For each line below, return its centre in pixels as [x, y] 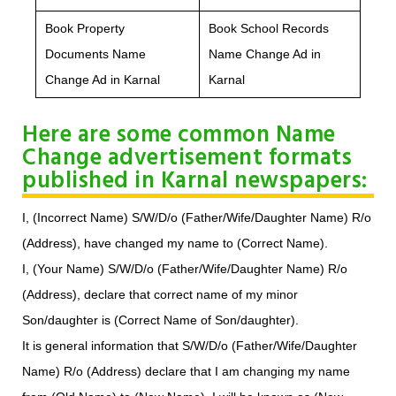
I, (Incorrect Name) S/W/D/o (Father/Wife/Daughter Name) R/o [197, 218]
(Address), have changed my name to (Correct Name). [175, 244]
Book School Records [269, 29]
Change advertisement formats [187, 159]
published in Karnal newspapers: [195, 182]
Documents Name [95, 54]
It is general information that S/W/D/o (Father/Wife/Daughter [190, 346]
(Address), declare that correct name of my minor [160, 295]
